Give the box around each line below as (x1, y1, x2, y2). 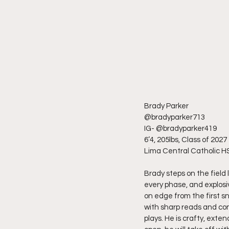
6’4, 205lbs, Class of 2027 (144, 135, 227, 144)
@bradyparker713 (144, 113, 205, 121)
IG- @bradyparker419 (144, 124, 217, 132)
